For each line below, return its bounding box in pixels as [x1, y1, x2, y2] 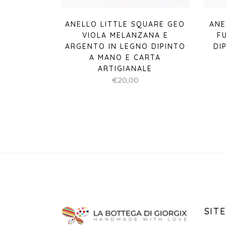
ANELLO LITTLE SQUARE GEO [65, 19, 186, 29]
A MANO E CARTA [89, 52, 161, 62]
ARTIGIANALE [98, 64, 153, 73]
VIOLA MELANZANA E [82, 30, 168, 40]
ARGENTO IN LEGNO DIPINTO [65, 41, 186, 51]
